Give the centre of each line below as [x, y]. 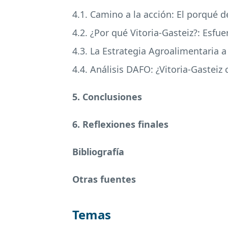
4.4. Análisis [99, 69]
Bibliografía [98, 152]
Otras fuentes [104, 179]
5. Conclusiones [107, 97]
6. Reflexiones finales [120, 124]
